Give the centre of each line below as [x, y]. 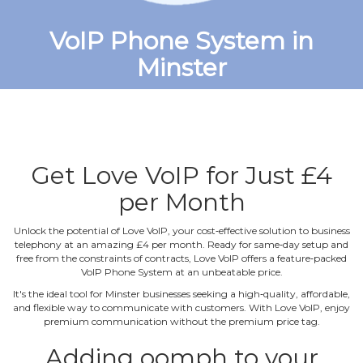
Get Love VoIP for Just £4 [181, 175]
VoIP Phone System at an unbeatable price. [181, 271]
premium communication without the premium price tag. [181, 321]
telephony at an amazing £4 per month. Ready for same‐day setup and [181, 244]
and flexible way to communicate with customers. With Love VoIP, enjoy [181, 307]
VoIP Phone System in [181, 41]
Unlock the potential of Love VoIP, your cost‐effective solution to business [181, 230]
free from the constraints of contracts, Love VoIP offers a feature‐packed [181, 258]
